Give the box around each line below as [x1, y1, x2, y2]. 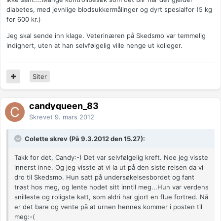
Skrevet [29, 113, 55, 121]
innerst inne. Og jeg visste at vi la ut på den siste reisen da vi [14, 163, 203, 172]
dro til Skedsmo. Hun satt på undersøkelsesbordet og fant [14, 173, 194, 182]
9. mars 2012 [55, 113, 94, 121]
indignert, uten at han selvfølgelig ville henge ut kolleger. [6, 41, 183, 50]
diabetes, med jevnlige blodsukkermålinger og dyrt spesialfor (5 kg [6, 5, 212, 14]
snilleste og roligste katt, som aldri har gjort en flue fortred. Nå [14, 193, 208, 201]
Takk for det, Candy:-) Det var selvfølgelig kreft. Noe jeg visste [14, 153, 208, 162]
